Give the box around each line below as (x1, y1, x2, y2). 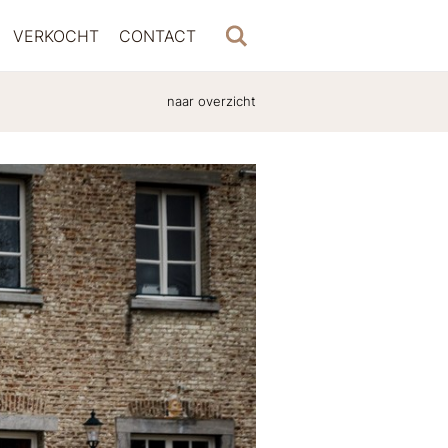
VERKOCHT (13, 26, 99, 46)
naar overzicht (167, 94, 256, 109)
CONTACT (119, 26, 196, 46)
